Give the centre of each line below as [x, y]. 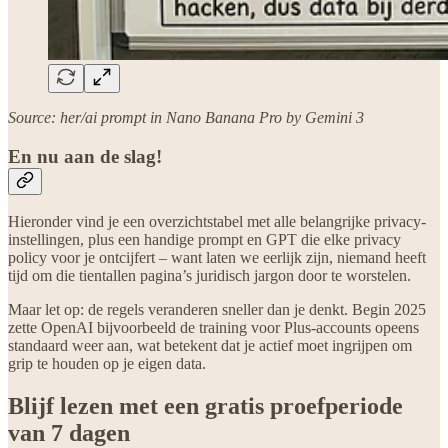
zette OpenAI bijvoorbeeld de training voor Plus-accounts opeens [213, 328]
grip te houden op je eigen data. [107, 364]
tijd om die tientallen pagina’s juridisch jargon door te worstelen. [209, 276]
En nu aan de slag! [85, 156]
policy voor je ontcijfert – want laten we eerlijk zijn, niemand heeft [217, 258]
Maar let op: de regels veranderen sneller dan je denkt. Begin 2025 [217, 310]
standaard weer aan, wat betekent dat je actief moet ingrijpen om [210, 346]
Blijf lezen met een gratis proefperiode [205, 406]
